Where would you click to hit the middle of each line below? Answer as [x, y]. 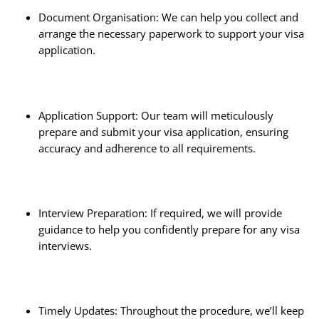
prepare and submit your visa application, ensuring [163, 131]
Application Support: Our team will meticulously [156, 115]
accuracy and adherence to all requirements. [147, 148]
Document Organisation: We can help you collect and [168, 17]
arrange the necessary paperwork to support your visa [171, 34]
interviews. [65, 245]
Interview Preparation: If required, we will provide [160, 213]
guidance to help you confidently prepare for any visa [169, 229]
